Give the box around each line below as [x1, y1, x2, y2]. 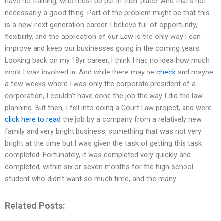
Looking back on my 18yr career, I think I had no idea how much [5, 56, 210, 65]
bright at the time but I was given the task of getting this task [5, 139, 202, 148]
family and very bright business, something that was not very [5, 127, 201, 136]
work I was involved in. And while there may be [5, 68, 156, 77]
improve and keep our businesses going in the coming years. [5, 44, 201, 53]
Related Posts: [5, 200, 65, 211]
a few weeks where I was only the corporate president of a [5, 79, 196, 89]
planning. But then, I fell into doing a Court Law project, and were [5, 103, 212, 112]
